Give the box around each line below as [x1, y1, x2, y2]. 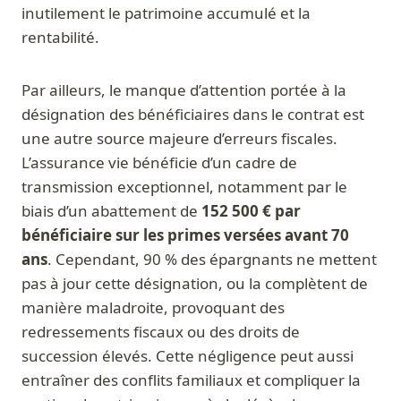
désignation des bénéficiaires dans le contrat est [21, 104, 364, 125]
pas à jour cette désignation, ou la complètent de [21, 273, 368, 294]
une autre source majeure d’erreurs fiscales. [21, 128, 337, 149]
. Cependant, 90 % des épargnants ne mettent [47, 249, 377, 270]
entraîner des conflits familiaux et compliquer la [21, 370, 361, 391]
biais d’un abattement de [21, 200, 201, 222]
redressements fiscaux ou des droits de [21, 321, 300, 343]
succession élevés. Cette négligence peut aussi [21, 346, 354, 367]
